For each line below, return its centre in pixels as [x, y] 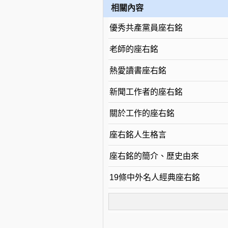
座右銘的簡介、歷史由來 [154, 156]
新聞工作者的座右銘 [146, 92]
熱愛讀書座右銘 [138, 70]
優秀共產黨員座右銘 [146, 28]
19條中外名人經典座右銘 [154, 177]
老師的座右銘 [134, 49]
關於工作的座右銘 [142, 113]
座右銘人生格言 [138, 135]
